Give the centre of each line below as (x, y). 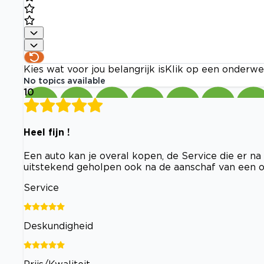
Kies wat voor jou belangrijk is (94, 69)
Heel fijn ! (47, 132)
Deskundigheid (58, 226)
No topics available (65, 81)
